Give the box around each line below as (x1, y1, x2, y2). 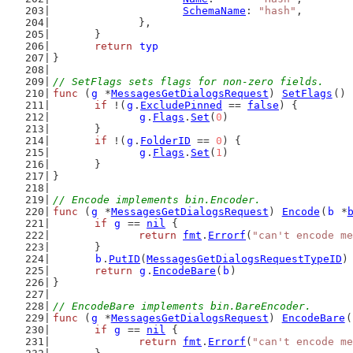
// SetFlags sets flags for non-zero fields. (52, 76, 324, 87)
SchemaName (183, 5, 246, 17)
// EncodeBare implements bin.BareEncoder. (52, 300, 311, 312)
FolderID (140, 135, 191, 147)
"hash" (258, 5, 296, 17)
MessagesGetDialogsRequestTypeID (147, 253, 342, 265)
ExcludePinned (140, 99, 222, 111)
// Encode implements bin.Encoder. (52, 194, 261, 206)
